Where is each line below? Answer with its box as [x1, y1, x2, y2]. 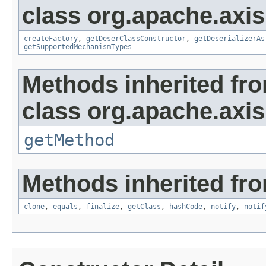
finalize [86, 202, 119, 211]
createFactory [24, 34, 78, 43]
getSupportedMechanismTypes [24, 43, 132, 52]
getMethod [24, 130, 115, 151]
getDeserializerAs [194, 34, 265, 43]
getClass [128, 202, 161, 211]
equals [53, 202, 78, 211]
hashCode [169, 202, 202, 211]
